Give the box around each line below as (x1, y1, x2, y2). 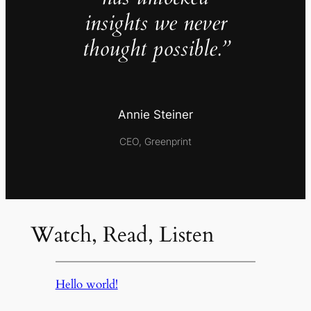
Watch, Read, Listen (30, 220, 215, 250)
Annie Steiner (118, 108, 193, 122)
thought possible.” (82, 34, 229, 64)
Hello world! (55, 276, 118, 292)
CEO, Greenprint (119, 135, 192, 147)
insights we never (84, 8, 227, 38)
